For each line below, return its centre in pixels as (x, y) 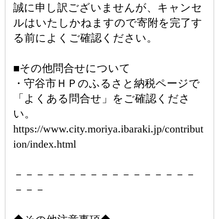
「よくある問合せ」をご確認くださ (102, 99)
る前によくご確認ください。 (85, 38)
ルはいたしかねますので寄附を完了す (108, 23)
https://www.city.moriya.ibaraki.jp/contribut (108, 129)
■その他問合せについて (72, 68)
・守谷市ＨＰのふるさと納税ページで (107, 83)
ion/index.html (45, 144)
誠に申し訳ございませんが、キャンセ (108, 8)
